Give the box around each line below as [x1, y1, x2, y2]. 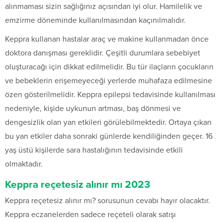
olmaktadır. [5, 159, 43, 169]
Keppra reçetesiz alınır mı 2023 [5, 178, 150, 191]
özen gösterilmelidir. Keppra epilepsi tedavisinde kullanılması [5, 90, 216, 100]
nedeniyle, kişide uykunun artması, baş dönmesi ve [5, 104, 181, 114]
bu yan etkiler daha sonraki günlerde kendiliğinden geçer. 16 [5, 131, 213, 142]
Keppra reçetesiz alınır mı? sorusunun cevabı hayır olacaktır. [5, 196, 210, 206]
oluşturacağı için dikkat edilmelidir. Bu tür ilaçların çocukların [5, 62, 214, 72]
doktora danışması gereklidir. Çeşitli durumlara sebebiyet [5, 48, 200, 58]
